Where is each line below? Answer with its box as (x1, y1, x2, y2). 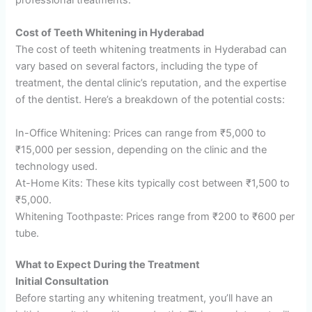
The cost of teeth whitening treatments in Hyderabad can (15, 43, 288, 56)
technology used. (15, 159, 98, 173)
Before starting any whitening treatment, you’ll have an (15, 292, 274, 305)
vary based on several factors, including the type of (15, 60, 258, 73)
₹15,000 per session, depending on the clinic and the (15, 143, 267, 156)
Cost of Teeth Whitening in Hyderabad (15, 26, 205, 40)
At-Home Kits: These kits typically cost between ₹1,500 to (15, 176, 290, 189)
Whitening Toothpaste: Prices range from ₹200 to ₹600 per (15, 210, 295, 223)
